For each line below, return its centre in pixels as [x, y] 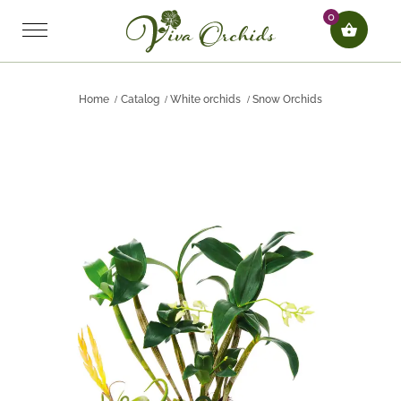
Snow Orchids [288, 99]
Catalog [140, 99]
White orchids [206, 99]
